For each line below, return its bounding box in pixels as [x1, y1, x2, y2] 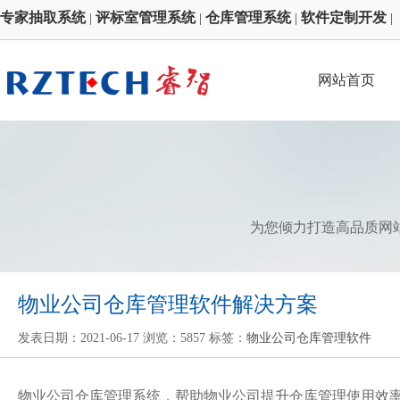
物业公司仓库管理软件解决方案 [18, 293, 318, 316]
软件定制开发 [301, 10, 387, 25]
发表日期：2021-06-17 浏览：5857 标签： [18, 331, 246, 345]
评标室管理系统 [96, 10, 196, 25]
